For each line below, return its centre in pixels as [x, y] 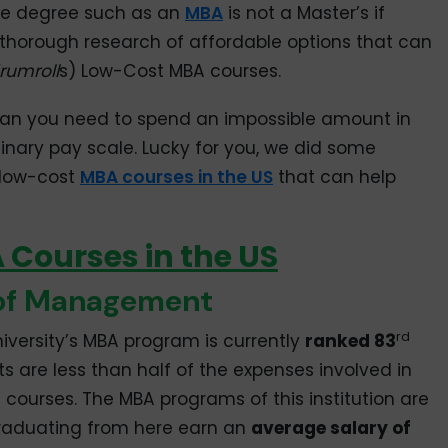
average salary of [330, 428]
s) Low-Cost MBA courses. [169, 70]
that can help [334, 176]
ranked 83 [350, 341]
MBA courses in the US [176, 176]
